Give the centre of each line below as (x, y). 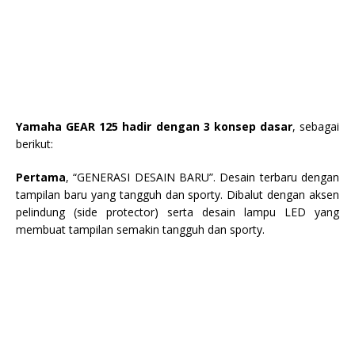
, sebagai (315, 126)
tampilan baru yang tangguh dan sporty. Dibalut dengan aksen (177, 194)
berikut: (34, 143)
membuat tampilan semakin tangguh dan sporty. (140, 229)
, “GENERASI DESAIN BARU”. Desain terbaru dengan (202, 177)
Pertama (41, 177)
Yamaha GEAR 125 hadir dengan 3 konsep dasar (154, 126)
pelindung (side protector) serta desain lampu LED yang (177, 212)
